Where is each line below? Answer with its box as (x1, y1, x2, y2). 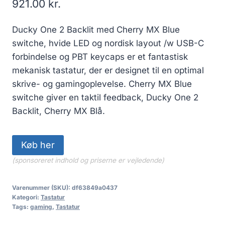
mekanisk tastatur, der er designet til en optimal (12, 65, 204, 75)
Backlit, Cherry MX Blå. (12, 105, 105, 116)
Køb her (21, 139, 55, 150)
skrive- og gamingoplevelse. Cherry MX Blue (12, 78, 192, 89)
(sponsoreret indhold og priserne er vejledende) (12, 156, 164, 164)
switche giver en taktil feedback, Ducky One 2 (12, 92, 198, 102)
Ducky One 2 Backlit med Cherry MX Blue (12, 24, 180, 35)
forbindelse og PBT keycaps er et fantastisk (12, 51, 188, 62)
